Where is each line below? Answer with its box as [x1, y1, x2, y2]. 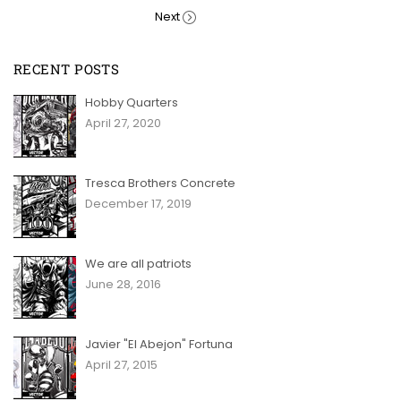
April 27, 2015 [85, 355, 158, 373]
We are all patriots [85, 254, 192, 272]
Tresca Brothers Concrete [85, 174, 235, 192]
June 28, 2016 [85, 275, 161, 293]
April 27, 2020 [85, 114, 161, 132]
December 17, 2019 [85, 194, 192, 212]
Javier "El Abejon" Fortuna [85, 335, 233, 353]
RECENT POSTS [13, 59, 120, 78]
